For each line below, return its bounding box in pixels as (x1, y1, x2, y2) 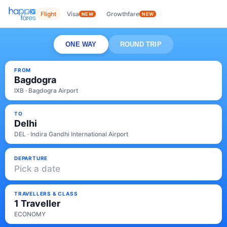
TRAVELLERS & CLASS (14, 191, 78, 197)
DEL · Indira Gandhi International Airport (14, 130, 128, 138)
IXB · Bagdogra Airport (14, 87, 78, 94)
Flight (41, 10, 56, 18)
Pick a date (14, 163, 60, 174)
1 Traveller (14, 198, 60, 209)
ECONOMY (14, 210, 46, 218)
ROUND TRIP (120, 41, 162, 48)
